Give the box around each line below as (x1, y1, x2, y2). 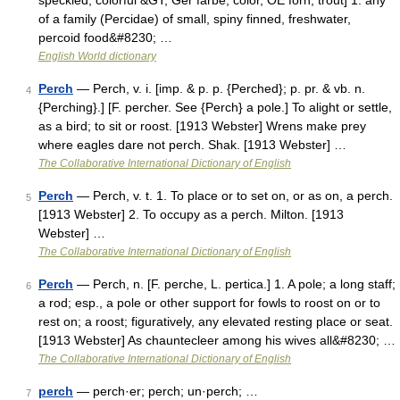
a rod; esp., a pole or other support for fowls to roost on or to (38, 296, 380, 310)
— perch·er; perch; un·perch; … (73, 384, 258, 398)
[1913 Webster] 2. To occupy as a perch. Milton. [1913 (38, 207, 344, 221)
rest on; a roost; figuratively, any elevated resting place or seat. (38, 314, 393, 329)
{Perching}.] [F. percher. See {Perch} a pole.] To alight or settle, (38, 100, 392, 114)
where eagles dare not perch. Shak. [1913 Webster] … (38, 137, 346, 152)
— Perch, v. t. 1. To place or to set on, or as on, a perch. (73, 188, 393, 203)
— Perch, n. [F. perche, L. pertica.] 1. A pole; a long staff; (73, 277, 396, 291)
